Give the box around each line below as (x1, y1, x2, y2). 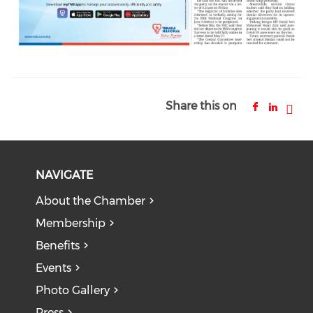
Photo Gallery (36, 284, 110, 298)
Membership (36, 217, 106, 231)
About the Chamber (36, 194, 146, 208)
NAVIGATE (36, 168, 94, 182)
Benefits (36, 239, 80, 253)
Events (36, 261, 72, 275)
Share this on (166, 99, 237, 113)
